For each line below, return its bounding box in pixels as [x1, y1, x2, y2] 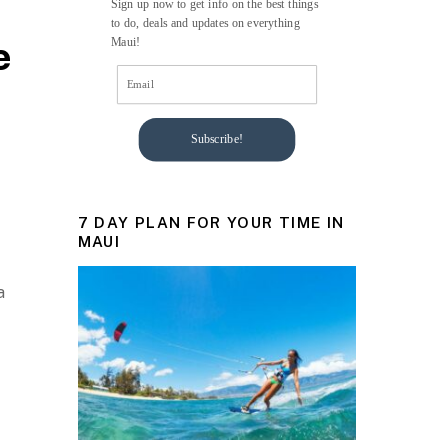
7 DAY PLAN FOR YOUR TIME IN [77, 213, 345, 231]
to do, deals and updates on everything [110, 16, 300, 30]
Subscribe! [190, 132, 243, 146]
